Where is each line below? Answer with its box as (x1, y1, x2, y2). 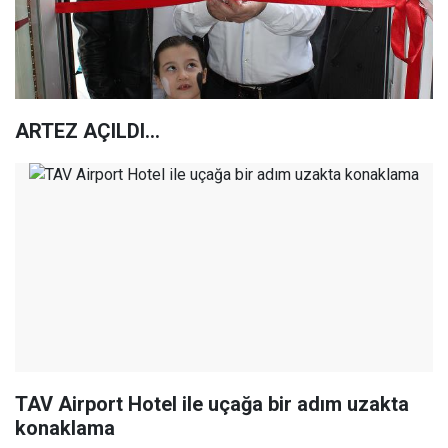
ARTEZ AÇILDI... (15, 119, 160, 143)
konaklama (15, 416, 115, 440)
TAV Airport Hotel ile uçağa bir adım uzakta (15, 392, 409, 416)
